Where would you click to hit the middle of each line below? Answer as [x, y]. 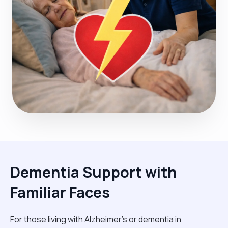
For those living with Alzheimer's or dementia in [96, 219]
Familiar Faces [60, 192]
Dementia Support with [93, 172]
